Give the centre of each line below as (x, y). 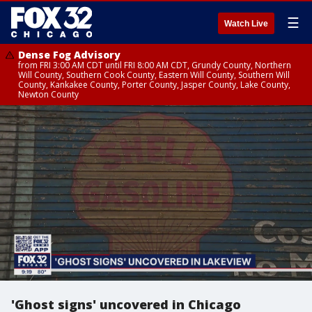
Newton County (48, 94)
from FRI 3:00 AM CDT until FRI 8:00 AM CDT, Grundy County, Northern (155, 65)
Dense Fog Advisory (69, 55)
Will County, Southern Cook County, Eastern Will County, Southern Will (154, 75)
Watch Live (246, 24)
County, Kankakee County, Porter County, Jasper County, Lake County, (154, 85)
